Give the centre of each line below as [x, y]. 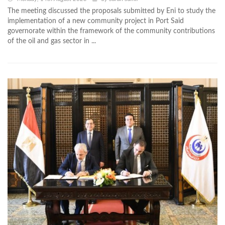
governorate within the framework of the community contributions [111, 31]
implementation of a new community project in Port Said [96, 21]
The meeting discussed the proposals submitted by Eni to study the [111, 11]
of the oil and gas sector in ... [52, 41]
